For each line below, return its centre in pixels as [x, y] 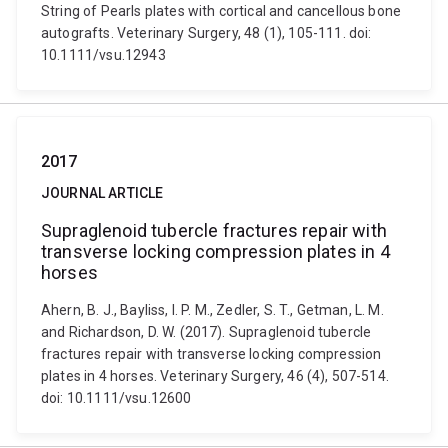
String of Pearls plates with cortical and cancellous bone [221, 11]
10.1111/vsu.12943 [103, 55]
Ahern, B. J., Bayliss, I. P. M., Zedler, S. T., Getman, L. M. [212, 310]
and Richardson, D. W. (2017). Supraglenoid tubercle [206, 332]
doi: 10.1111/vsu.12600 [116, 398]
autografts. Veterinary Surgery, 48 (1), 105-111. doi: [206, 33]
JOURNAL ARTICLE [102, 193]
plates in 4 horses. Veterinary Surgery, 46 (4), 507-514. [215, 376]
